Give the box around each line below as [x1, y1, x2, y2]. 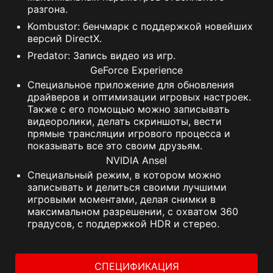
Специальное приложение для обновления [27, 79, 234, 91]
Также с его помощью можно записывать [27, 103, 230, 116]
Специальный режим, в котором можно [27, 169, 221, 182]
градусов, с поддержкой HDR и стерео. [27, 218, 219, 230]
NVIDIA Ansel [106, 154, 167, 167]
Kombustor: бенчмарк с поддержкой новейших [27, 20, 253, 33]
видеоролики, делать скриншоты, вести [27, 115, 222, 128]
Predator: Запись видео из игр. [27, 49, 175, 62]
